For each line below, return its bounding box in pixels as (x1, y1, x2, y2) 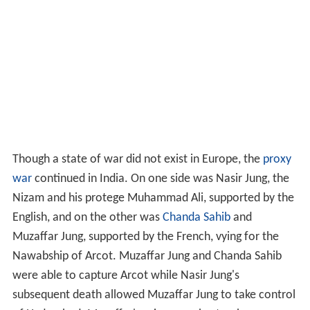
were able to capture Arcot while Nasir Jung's (12, 270, 239, 284)
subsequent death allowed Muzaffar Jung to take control (12, 289, 295, 303)
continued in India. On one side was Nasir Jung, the (31, 173, 289, 187)
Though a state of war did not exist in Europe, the (12, 154, 263, 167)
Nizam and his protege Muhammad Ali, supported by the (12, 192, 294, 206)
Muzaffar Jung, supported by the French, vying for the (12, 231, 279, 245)
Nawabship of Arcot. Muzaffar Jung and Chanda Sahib (12, 250, 282, 264)
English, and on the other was (12, 212, 163, 226)
